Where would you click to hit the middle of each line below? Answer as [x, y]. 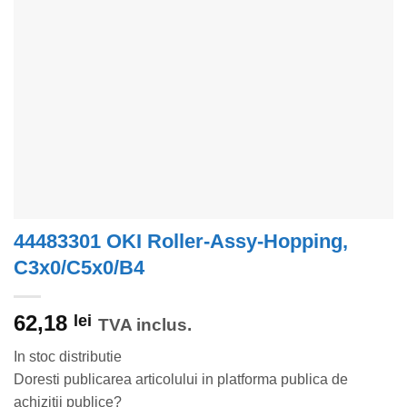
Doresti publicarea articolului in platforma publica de [181, 380]
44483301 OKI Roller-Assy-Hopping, [181, 242]
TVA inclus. [145, 325]
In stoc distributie [68, 357]
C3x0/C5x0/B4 [79, 268]
